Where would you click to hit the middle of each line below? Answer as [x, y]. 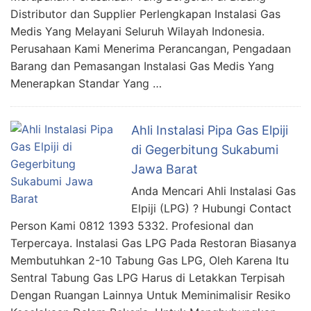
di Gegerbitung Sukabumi [205, 150]
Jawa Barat [165, 169]
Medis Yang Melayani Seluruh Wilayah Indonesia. [137, 32]
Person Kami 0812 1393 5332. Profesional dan [132, 226]
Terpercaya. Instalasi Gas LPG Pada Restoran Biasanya [153, 243]
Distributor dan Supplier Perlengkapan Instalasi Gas [145, 14]
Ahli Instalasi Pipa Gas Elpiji [210, 131]
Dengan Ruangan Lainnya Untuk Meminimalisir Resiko [151, 295]
